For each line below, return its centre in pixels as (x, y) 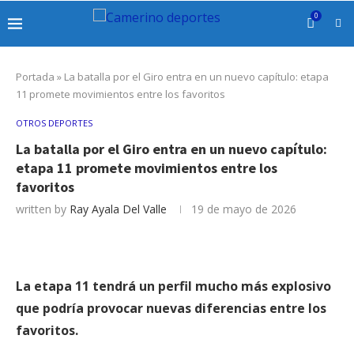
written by (43, 209)
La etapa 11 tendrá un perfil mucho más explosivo (173, 286)
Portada (35, 77)
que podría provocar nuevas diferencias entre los (171, 308)
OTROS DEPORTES (54, 123)
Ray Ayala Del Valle (118, 209)
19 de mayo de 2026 (244, 209)
